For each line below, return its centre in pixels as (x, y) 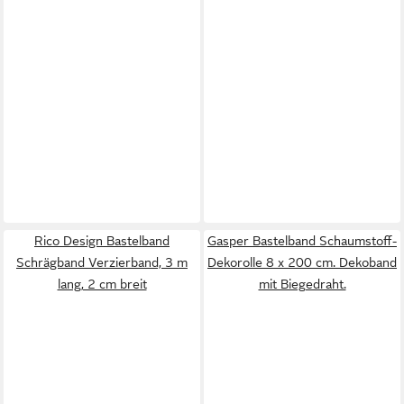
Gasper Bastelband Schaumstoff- (302, 241)
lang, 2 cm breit (102, 284)
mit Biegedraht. (302, 284)
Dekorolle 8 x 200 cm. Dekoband (302, 262)
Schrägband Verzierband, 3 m (102, 262)
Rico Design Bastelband (102, 241)
